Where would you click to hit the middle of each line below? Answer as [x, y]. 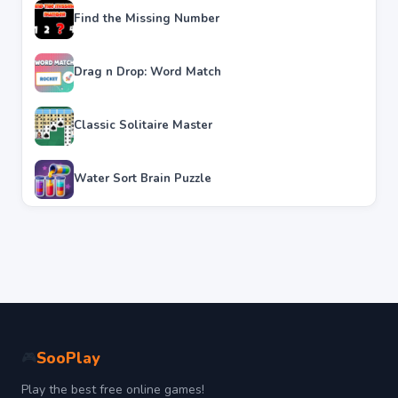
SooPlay [68, 358]
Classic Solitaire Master [143, 126]
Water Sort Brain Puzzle [143, 179]
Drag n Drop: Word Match [147, 72]
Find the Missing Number [147, 19]
